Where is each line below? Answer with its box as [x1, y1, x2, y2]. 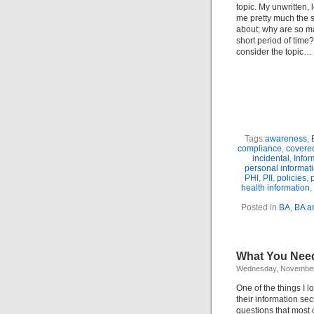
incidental [252, 153, 289, 163]
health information [241, 183, 310, 193]
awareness [264, 134, 307, 144]
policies [277, 173, 306, 183]
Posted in [240, 203, 279, 212]
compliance [237, 144, 282, 153]
